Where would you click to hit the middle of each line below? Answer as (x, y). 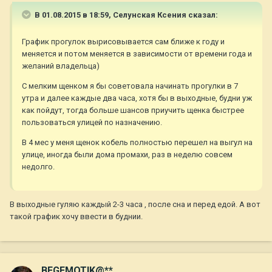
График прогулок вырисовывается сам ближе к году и (123, 42)
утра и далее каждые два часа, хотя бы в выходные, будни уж (137, 98)
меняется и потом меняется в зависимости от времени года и (137, 54)
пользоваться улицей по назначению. (92, 123)
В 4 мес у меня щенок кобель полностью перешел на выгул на (137, 143)
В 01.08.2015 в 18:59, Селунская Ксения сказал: (125, 15)
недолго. (38, 167)
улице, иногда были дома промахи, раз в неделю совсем (127, 155)
